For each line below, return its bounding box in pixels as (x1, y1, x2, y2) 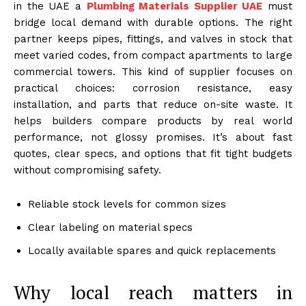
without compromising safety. (14, 163, 161, 176)
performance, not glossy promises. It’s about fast (14, 130, 292, 143)
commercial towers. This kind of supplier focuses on (14, 65, 292, 78)
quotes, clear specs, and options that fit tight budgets (14, 147, 292, 160)
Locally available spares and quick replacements (28, 244, 276, 257)
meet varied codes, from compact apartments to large (14, 48, 292, 61)
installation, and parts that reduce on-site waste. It (14, 98, 292, 111)
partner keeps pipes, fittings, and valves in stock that (14, 32, 292, 45)
